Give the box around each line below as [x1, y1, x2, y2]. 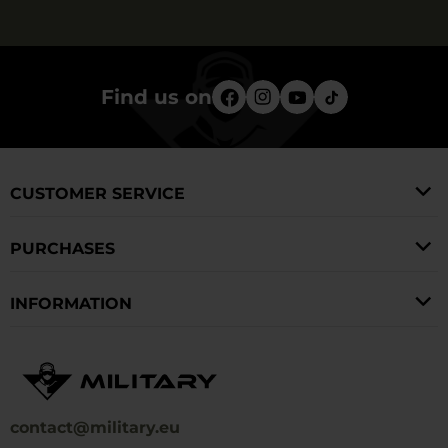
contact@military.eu [10, 417, 180, 437]
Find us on [100, 84, 212, 109]
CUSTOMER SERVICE [10, 183, 185, 203]
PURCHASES [10, 238, 115, 258]
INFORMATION [10, 293, 132, 313]
